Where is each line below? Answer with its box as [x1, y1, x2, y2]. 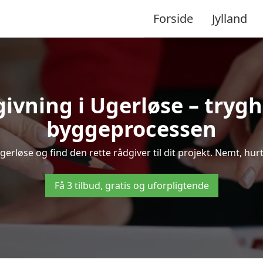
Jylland [212, 10, 247, 26]
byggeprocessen [46, 114, 217, 143]
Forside [153, 10, 193, 26]
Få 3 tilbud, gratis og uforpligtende [54, 179, 209, 192]
